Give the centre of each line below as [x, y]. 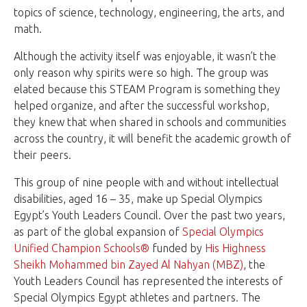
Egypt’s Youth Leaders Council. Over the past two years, [149, 215]
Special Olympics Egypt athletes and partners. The [137, 297]
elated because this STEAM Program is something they [147, 89]
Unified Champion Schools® [82, 248]
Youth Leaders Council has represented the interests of [148, 281]
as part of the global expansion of [98, 231]
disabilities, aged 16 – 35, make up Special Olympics [138, 198]
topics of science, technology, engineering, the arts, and [149, 12]
